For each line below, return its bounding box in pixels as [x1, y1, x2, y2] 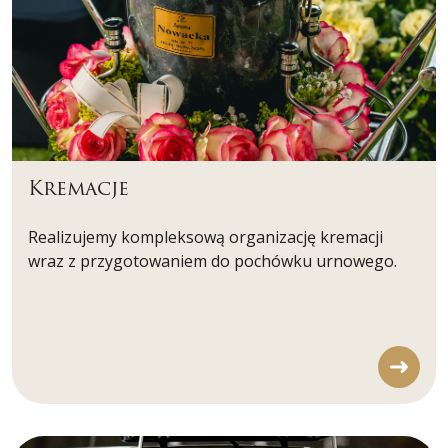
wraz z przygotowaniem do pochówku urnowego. [28, 250, 397, 273]
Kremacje [28, 174, 129, 204]
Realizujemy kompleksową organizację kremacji [28, 226, 383, 249]
